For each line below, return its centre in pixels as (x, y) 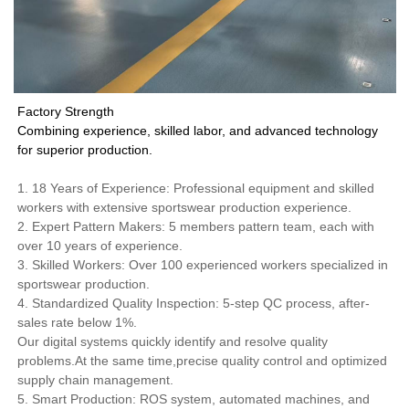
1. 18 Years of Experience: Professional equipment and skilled (196, 189)
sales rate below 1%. (78, 323)
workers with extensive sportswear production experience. (187, 208)
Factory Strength (66, 112)
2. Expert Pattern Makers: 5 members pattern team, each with (196, 227)
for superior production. (85, 150)
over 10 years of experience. (102, 246)
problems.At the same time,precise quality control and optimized (203, 361)
